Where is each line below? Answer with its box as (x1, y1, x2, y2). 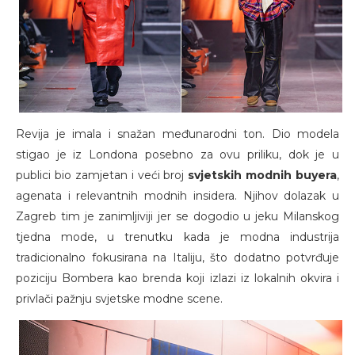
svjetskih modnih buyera (184, 168, 337, 183)
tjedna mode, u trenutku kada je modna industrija (16, 230, 339, 245)
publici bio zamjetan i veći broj (16, 168, 185, 183)
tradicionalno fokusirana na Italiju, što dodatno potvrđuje (16, 250, 339, 265)
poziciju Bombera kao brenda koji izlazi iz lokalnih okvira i (16, 271, 339, 286)
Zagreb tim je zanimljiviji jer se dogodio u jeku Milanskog (16, 209, 339, 224)
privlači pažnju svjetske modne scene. (16, 292, 223, 307)
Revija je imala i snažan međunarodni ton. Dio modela (16, 127, 339, 142)
